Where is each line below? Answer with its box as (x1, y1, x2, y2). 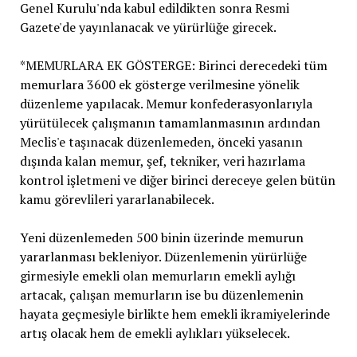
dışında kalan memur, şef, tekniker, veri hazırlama (19, 152, 305, 171)
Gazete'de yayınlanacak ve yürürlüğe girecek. (19, 18, 277, 37)
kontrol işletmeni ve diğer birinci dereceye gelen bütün (19, 171, 335, 190)
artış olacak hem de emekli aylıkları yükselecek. (19, 324, 290, 343)
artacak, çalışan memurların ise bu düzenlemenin (19, 286, 304, 304)
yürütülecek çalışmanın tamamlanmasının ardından (19, 114, 320, 132)
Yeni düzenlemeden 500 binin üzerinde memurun (19, 229, 304, 247)
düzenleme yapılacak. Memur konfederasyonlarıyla (19, 95, 312, 113)
